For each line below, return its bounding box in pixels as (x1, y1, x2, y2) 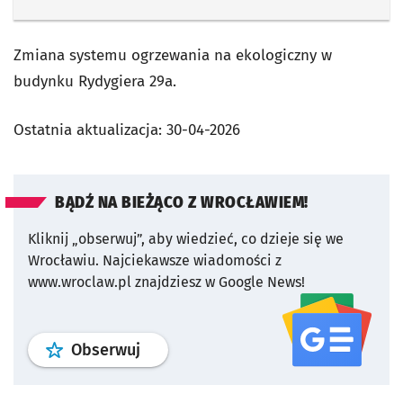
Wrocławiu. (28, 252, 99, 269)
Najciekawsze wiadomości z (103, 252, 282, 269)
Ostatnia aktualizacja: (13, 121, 166, 139)
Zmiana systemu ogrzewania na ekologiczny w (13, 46, 332, 65)
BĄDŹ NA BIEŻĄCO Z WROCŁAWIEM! (55, 193, 309, 212)
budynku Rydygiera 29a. (13, 72, 176, 91)
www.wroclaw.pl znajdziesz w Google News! (28, 273, 305, 291)
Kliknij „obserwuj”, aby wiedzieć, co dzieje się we (28, 230, 344, 247)
